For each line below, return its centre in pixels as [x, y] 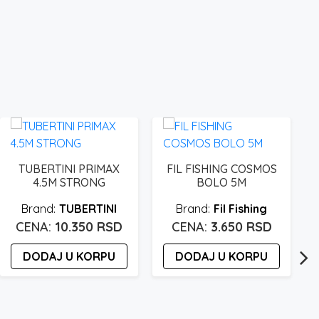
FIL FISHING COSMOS [221, 168]
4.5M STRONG [69, 182]
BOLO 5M [221, 182]
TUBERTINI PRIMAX [69, 168]
